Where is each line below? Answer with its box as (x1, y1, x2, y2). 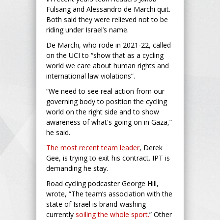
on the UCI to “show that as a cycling (46, 50, 164, 60)
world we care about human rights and (46, 60, 169, 70)
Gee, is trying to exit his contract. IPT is (46, 153, 170, 163)
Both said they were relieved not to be (46, 14, 168, 24)
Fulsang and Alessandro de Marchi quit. (46, 4, 170, 14)
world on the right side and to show (46, 107, 159, 116)
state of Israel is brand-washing (46, 199, 146, 209)
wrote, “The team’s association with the (46, 189, 172, 198)
